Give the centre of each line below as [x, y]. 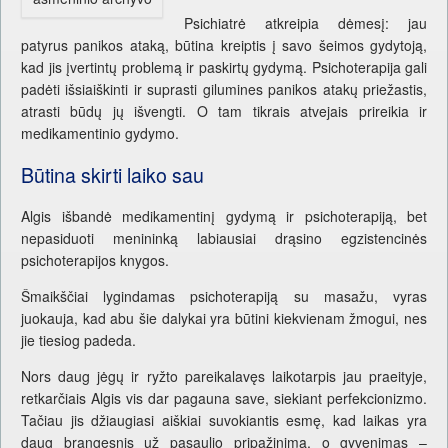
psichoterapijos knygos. [95, 260]
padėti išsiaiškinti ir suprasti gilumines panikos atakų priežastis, [224, 88]
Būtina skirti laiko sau [112, 174]
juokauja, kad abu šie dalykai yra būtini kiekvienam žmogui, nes [224, 318]
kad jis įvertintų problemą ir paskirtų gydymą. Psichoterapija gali [224, 66]
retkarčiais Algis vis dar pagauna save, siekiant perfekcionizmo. [224, 398]
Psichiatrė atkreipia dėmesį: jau [305, 22]
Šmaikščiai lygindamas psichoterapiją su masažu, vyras [224, 296]
